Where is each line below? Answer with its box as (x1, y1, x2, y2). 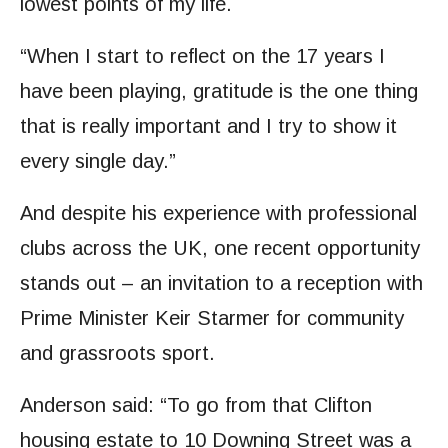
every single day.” (20, 150, 176, 173)
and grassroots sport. (20, 342, 215, 365)
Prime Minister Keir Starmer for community (20, 307, 404, 330)
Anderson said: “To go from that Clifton (20, 394, 372, 417)
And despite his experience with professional (20, 202, 417, 225)
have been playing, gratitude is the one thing (20, 80, 418, 103)
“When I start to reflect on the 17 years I (20, 45, 385, 68)
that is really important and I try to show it (20, 115, 397, 138)
